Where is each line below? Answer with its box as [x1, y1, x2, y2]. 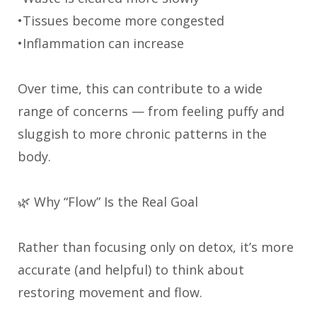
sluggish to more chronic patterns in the [18, 125, 267, 142]
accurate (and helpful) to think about [18, 260, 244, 278]
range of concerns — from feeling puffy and [18, 102, 284, 120]
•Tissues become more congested [18, 11, 224, 29]
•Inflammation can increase [18, 34, 184, 52]
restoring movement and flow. [18, 283, 202, 301]
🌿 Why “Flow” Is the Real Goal [18, 192, 198, 210]
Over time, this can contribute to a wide [18, 79, 263, 97]
